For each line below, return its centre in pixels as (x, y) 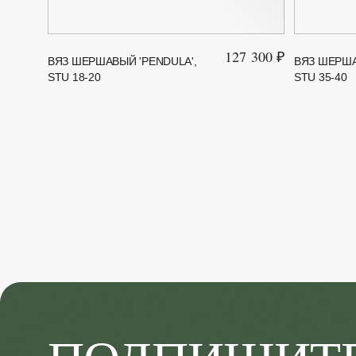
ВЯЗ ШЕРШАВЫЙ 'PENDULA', (122, 61)
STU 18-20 (74, 77)
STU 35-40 (321, 77)
